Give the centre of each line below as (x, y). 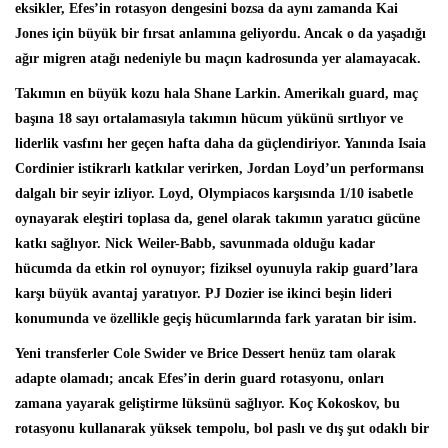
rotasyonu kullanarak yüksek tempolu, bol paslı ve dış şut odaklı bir (222, 428)
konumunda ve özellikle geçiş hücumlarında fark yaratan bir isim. (216, 318)
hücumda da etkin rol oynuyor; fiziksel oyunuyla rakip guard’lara (216, 268)
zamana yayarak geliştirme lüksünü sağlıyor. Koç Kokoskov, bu (207, 403)
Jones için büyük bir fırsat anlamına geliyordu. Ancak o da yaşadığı (220, 33)
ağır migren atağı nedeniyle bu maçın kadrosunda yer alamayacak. (218, 58)
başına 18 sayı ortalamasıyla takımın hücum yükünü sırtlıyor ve (209, 118)
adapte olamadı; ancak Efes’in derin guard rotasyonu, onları (199, 378)
